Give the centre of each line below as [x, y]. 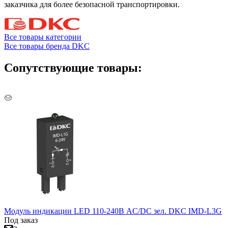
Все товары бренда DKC [47, 46]
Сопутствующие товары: [73, 67]
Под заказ [21, 220]
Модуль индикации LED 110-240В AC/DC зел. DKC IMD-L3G [113, 211]
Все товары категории [43, 37]
